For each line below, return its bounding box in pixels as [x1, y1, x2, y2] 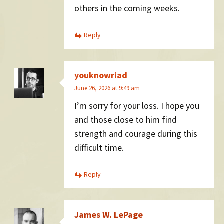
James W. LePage [74, 208, 143, 220]
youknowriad [74, 69, 127, 81]
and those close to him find [74, 114, 177, 126]
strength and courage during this [74, 128, 197, 140]
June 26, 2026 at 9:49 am [74, 83, 140, 92]
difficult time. [74, 142, 124, 154]
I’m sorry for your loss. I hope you [74, 100, 199, 112]
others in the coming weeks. [74, 2, 180, 14]
